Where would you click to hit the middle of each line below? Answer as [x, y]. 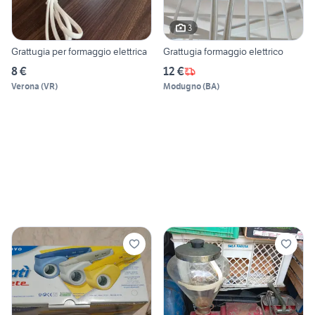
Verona [25, 86]
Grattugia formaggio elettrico [244, 52]
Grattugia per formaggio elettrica [79, 52]
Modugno [182, 86]
